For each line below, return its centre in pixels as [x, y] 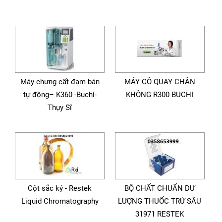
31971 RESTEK [160, 214]
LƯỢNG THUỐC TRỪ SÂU [160, 201]
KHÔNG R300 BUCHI [160, 95]
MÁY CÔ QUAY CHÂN [160, 82]
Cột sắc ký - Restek [60, 188]
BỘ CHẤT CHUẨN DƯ [160, 188]
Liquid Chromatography [60, 201]
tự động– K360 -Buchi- [60, 95]
